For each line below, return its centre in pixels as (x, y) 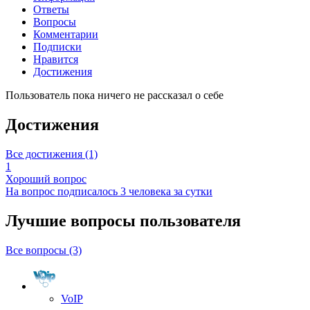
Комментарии (66, 35)
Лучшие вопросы (73, 220)
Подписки (57, 47)
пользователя (190, 220)
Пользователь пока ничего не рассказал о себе (115, 95)
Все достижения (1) (52, 154)
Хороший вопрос (46, 179)
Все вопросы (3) (44, 250)
